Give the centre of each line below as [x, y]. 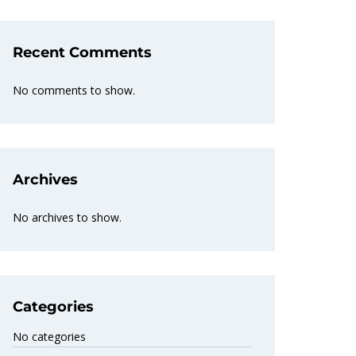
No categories [49, 337]
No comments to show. [74, 90]
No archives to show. [67, 217]
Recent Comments [82, 52]
